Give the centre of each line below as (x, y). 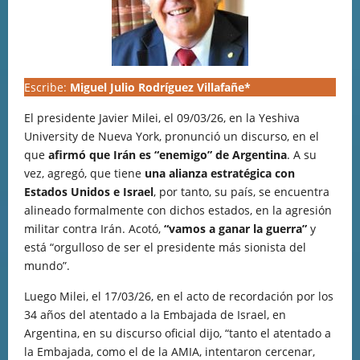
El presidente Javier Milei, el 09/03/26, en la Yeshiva (162, 118)
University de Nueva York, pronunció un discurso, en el (172, 136)
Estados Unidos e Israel (89, 192)
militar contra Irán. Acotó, (94, 229)
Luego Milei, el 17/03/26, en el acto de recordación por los (179, 296)
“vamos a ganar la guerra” (235, 229)
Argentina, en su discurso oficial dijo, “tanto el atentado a (178, 333)
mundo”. (47, 266)
